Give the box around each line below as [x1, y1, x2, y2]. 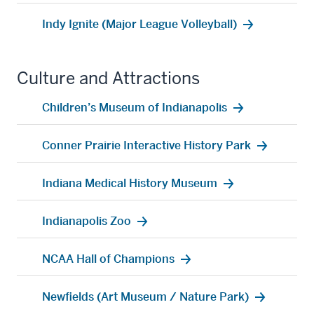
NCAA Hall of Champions [42, 251, 175, 266]
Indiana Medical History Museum [42, 175, 217, 190]
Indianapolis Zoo [42, 213, 131, 228]
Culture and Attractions [17, 67, 200, 89]
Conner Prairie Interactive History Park [42, 137, 251, 152]
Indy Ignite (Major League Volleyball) [42, 16, 237, 31]
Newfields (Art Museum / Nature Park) [42, 289, 249, 303]
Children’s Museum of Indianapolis [42, 100, 227, 114]
